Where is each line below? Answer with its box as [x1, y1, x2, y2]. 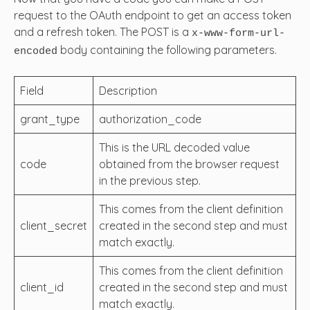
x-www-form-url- [192, 27, 285, 39]
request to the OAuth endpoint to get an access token [14, 8, 291, 22]
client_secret [20, 218, 87, 232]
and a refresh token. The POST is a [14, 24, 192, 39]
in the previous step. [99, 173, 201, 188]
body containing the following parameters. [57, 42, 277, 57]
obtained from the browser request [99, 156, 280, 171]
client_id [20, 280, 64, 294]
